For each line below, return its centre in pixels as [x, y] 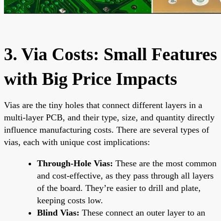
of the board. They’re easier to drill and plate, [119, 188]
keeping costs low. [70, 200]
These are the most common [165, 163]
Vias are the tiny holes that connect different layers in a [103, 105]
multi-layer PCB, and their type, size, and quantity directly [109, 117]
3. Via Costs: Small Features [110, 54]
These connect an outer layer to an [142, 212]
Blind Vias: [58, 212]
